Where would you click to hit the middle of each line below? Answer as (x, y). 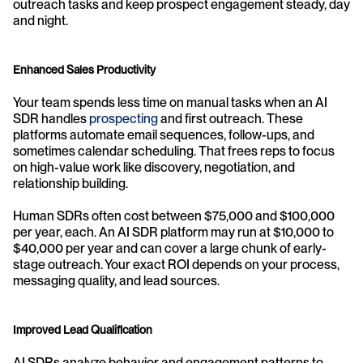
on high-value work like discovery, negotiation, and (154, 167)
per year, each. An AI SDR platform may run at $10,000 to (173, 232)
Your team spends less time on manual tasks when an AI (170, 102)
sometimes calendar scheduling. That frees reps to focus (174, 151)
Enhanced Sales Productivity (84, 70)
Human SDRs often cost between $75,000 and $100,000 (174, 216)
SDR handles (51, 119)
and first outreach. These (231, 119)
